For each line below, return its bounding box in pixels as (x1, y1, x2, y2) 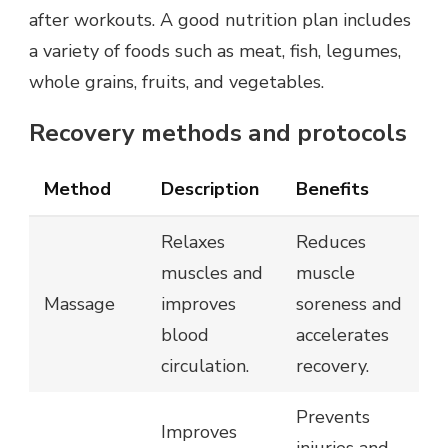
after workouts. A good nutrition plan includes (29, 8, 411, 33)
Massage (44, 292, 115, 317)
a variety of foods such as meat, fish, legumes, (29, 39, 401, 64)
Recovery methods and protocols (29, 117, 407, 150)
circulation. (161, 354, 249, 379)
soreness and (296, 292, 402, 317)
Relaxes (161, 230, 225, 255)
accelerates (296, 323, 389, 348)
